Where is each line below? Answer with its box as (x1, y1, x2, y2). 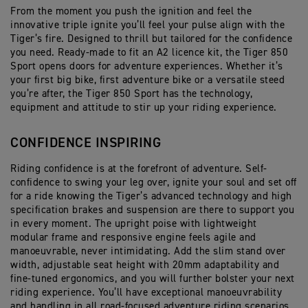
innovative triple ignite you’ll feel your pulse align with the (10, 20, 285, 31)
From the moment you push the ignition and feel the (10, 6, 252, 17)
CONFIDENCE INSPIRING (10, 136, 161, 151)
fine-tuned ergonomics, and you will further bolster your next (10, 274, 295, 285)
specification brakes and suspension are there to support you (10, 205, 294, 216)
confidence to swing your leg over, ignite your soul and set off (10, 177, 297, 188)
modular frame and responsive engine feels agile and (10, 232, 256, 243)
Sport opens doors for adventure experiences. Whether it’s (10, 61, 283, 72)
